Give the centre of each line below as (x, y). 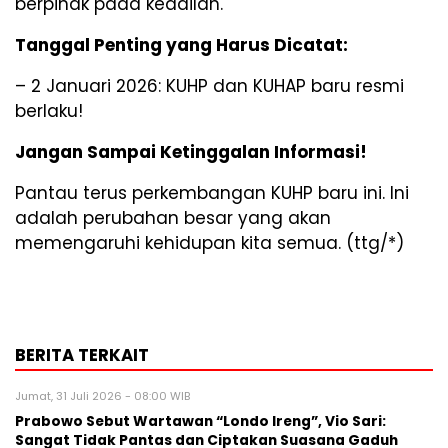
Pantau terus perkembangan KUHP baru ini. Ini (212, 192)
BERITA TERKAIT (82, 354)
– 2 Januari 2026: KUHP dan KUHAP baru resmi (209, 85)
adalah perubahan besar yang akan (173, 217)
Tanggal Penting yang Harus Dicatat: (181, 44)
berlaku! (49, 110)
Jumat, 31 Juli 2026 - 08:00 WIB (102, 395)
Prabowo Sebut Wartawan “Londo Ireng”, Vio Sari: (200, 421)
